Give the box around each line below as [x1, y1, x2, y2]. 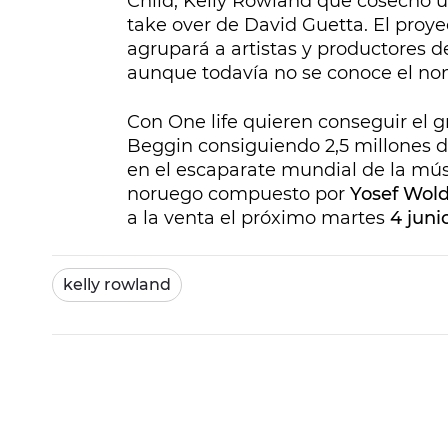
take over [127, 14, 211, 36]
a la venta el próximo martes [127, 207, 390, 229]
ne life [183, 111, 238, 133]
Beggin [127, 135, 193, 157]
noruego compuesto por [127, 183, 350, 205]
